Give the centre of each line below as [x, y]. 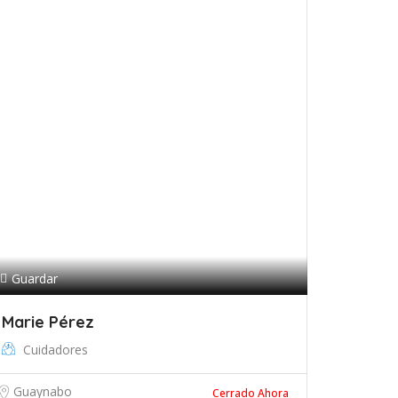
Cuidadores [56, 350]
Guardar [35, 279]
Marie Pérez [48, 322]
